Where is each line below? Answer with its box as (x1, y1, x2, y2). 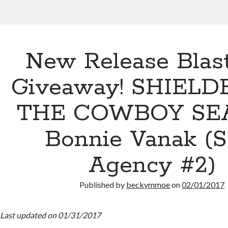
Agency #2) (88, 151, 216, 180)
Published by (79, 180, 127, 189)
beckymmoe (126, 180, 170, 189)
